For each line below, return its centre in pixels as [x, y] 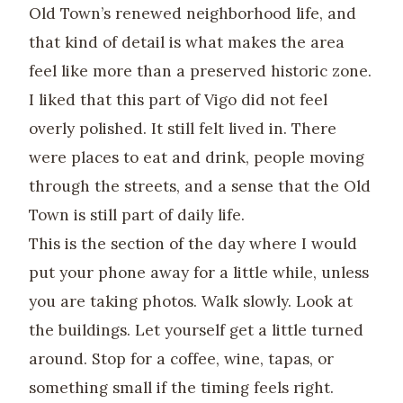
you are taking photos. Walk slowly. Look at [191, 301]
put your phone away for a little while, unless [199, 272]
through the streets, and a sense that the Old [200, 186]
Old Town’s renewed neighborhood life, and [193, 13]
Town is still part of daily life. [137, 215]
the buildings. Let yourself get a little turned [196, 330]
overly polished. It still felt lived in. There [183, 128]
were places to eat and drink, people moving [197, 157]
